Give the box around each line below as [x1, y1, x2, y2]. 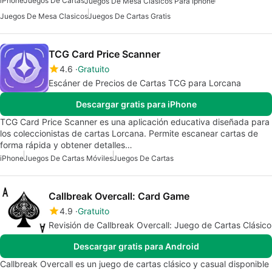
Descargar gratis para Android [73, 240, 199, 251]
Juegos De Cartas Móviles [24, 153, 113, 163]
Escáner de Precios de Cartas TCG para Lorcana [49, 77, 241, 88]
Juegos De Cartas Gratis [88, 11, 171, 21]
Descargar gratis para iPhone [75, 98, 197, 109]
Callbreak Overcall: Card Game [49, 189, 189, 202]
